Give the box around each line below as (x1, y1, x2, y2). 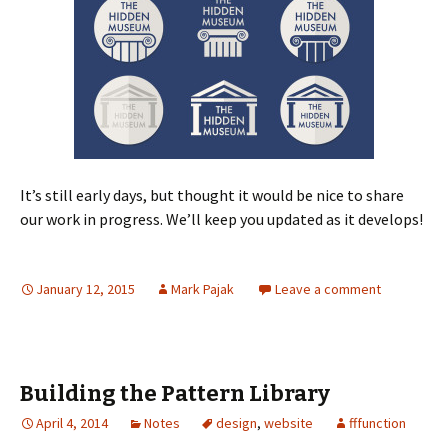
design (216, 413, 257, 432)
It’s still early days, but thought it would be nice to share (20, 184, 404, 205)
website (264, 413, 313, 432)
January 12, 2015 (36, 279, 135, 298)
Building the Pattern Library (20, 379, 330, 407)
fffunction (349, 413, 406, 432)
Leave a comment (275, 279, 381, 298)
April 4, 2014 (36, 413, 108, 432)
